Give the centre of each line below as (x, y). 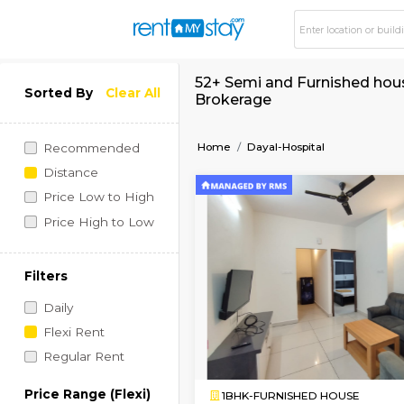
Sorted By (69, 109)
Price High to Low (115, 261)
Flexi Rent (86, 390)
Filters (54, 325)
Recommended (107, 174)
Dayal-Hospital (336, 172)
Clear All (156, 109)
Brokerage (274, 116)
